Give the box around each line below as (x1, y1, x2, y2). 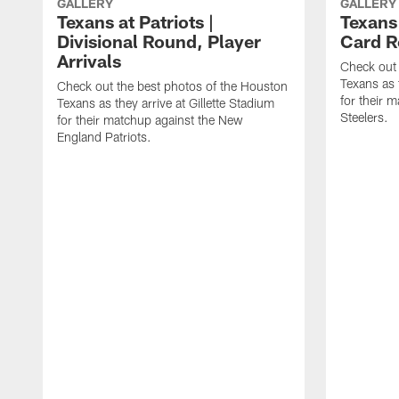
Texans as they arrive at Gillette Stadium (57, 94, 274, 110)
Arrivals (57, 49, 121, 71)
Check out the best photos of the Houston (57, 77, 288, 94)
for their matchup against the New (57, 111, 243, 127)
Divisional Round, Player (57, 29, 261, 52)
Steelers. (340, 109, 388, 125)
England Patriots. (57, 128, 151, 144)
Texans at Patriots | (57, 10, 214, 32)
